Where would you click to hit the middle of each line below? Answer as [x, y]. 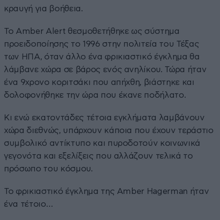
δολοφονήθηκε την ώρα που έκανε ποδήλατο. [95, 95]
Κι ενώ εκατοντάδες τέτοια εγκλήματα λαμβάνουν [104, 117]
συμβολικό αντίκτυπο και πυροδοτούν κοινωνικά [102, 143]
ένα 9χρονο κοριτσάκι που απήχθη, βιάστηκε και [99, 82]
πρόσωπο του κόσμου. [48, 168]
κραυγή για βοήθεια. [43, 8]
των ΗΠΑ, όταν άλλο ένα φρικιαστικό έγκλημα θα [102, 56]
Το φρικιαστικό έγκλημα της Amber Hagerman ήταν [107, 191]
